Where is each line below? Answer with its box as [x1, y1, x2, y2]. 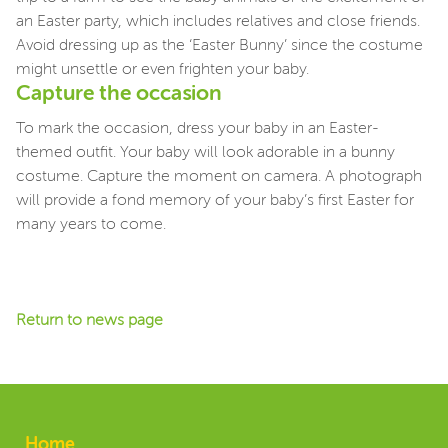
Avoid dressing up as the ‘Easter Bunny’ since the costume [16, 38, 423, 55]
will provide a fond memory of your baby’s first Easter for [16, 193, 414, 210]
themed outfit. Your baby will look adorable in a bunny [16, 145, 395, 162]
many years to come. [16, 217, 166, 234]
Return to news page [16, 313, 163, 330]
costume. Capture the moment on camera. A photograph [16, 169, 422, 186]
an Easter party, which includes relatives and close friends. [16, 14, 420, 31]
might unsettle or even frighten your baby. [16, 62, 317, 79]
